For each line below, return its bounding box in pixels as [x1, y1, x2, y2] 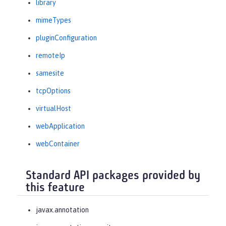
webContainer [36, 140, 80, 148]
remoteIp [36, 51, 65, 60]
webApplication [36, 122, 85, 131]
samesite [36, 69, 64, 78]
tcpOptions [36, 87, 71, 95]
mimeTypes [36, 16, 71, 25]
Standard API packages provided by [26, 170, 200, 183]
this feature [26, 182, 85, 195]
